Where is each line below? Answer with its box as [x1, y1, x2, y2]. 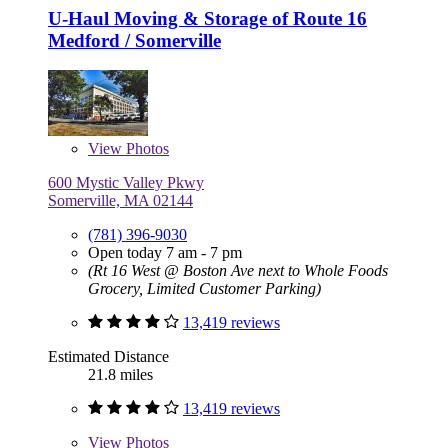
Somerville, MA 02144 [48, 192, 193, 210]
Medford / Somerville [48, 29, 221, 51]
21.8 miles [88, 366, 153, 384]
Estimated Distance [48, 348, 169, 366]
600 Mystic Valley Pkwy [48, 174, 204, 192]
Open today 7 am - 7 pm [88, 244, 242, 262]
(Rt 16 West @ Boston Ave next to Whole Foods [88, 262, 388, 280]
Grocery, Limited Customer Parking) [88, 280, 321, 298]
